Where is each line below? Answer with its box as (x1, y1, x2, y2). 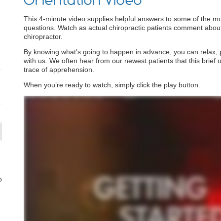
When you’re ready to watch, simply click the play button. (24, 81, 201, 89)
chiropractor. (24, 33, 63, 40)
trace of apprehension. (24, 66, 95, 74)
